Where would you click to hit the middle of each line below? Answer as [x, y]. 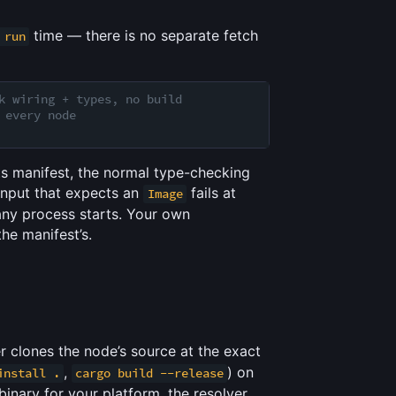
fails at [211, 193]
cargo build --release [149, 373]
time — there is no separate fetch [144, 36]
